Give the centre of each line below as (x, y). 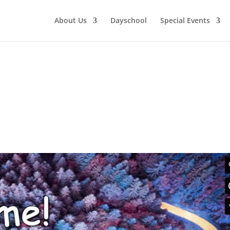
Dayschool (129, 20)
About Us (71, 20)
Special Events (185, 20)
